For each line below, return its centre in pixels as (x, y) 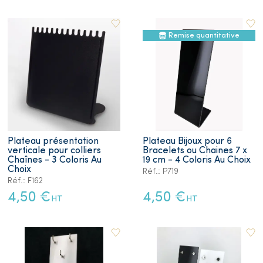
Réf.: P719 (161, 171)
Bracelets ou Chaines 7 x (195, 151)
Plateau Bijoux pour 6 (187, 141)
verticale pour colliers (54, 151)
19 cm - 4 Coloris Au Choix (197, 160)
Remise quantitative (204, 35)
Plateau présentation (53, 141)
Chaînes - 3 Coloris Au (55, 160)
